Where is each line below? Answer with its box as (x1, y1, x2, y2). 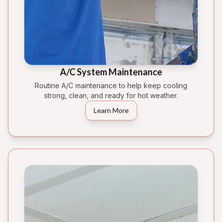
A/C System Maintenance (60, 66, 162, 77)
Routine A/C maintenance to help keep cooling (35, 81, 187, 90)
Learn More (93, 106, 129, 114)
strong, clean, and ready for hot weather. (44, 91, 178, 100)
